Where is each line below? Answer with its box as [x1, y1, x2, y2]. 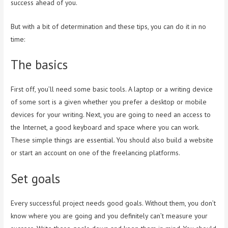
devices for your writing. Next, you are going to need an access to [11, 110, 211, 120]
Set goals [11, 170, 61, 187]
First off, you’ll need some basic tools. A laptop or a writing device [11, 84, 213, 94]
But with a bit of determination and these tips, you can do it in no [11, 21, 207, 31]
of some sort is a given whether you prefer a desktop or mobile [11, 97, 207, 107]
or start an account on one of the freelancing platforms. [11, 148, 181, 158]
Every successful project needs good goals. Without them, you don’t [11, 198, 216, 208]
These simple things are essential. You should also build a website [11, 135, 214, 145]
